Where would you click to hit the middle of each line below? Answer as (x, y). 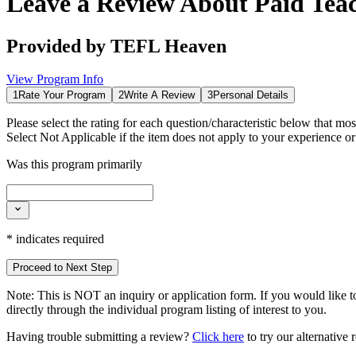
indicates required (58, 238)
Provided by (58, 46)
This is (52, 295)
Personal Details (251, 95)
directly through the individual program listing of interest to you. (166, 309)
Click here (218, 336)
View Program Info (55, 79)
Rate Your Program (62, 95)
